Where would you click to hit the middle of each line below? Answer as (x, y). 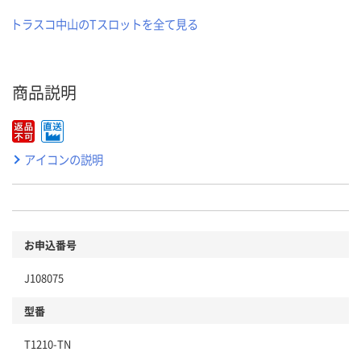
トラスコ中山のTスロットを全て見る (104, 23)
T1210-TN (48, 343)
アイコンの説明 (64, 159)
